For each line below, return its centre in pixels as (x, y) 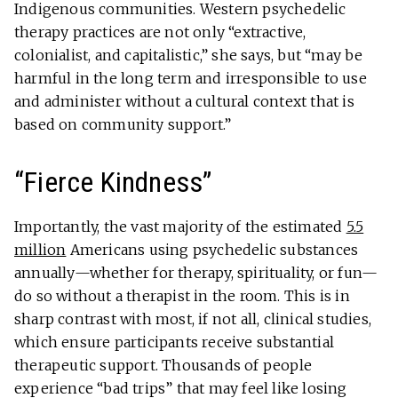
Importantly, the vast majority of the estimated (180, 227)
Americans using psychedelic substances (212, 250)
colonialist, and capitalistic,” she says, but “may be (189, 56)
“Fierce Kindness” (113, 183)
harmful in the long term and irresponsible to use (191, 79)
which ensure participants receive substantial (175, 342)
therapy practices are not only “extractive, (160, 32)
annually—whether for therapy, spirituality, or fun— (196, 273)
